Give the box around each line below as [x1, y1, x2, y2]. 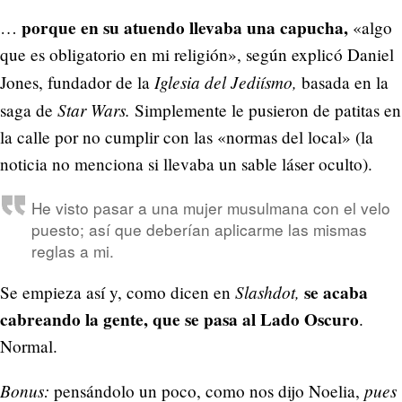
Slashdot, [235, 280, 300, 303]
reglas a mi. [31, 239, 114, 262]
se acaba [304, 280, 368, 305]
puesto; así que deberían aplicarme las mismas [31, 217, 367, 240]
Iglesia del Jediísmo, [154, 70, 297, 94]
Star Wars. [57, 98, 130, 122]
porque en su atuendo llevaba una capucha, [22, 15, 348, 41]
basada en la [297, 71, 389, 94]
